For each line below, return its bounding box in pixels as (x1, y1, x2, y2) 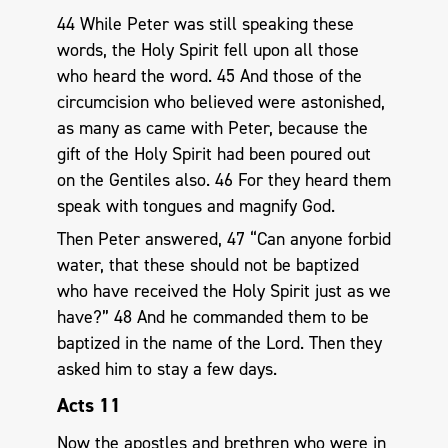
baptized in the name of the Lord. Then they (56, 331, 382, 356)
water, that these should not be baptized (56, 253, 359, 278)
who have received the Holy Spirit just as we (56, 279, 391, 304)
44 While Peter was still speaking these (56, 11, 354, 36)
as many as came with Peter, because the (56, 115, 368, 140)
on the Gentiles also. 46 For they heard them (56, 167, 391, 192)
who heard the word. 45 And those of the (56, 63, 362, 88)
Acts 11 (56, 391, 126, 418)
